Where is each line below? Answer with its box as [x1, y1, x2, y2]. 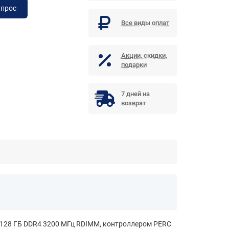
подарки [121, 61, 147, 69]
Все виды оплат [121, 19, 169, 27]
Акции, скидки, [121, 52, 167, 60]
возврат [121, 99, 146, 107]
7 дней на [121, 90, 150, 98]
